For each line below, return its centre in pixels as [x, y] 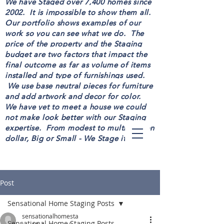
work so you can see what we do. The [74, 33]
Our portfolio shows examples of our [73, 23]
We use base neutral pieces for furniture [79, 86]
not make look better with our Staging [75, 117]
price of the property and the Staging [73, 44]
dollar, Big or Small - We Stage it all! [72, 138]
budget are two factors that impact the [76, 54]
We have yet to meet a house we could [75, 107]
